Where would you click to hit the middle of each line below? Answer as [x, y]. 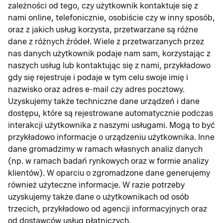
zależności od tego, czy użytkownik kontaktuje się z [103, 6]
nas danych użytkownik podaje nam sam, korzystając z [109, 54]
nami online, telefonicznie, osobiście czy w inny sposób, [111, 18]
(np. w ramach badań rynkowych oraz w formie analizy [108, 161]
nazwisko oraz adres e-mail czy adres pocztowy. [96, 89]
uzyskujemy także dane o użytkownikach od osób [99, 197]
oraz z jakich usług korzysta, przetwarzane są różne [103, 30]
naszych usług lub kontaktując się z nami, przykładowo [109, 65]
